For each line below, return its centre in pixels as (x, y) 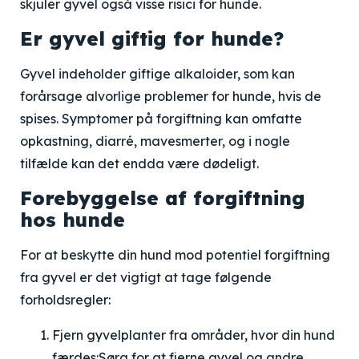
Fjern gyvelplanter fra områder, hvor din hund (194, 335)
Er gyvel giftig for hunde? (152, 38)
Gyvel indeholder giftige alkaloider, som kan (157, 74)
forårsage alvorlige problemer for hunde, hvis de (171, 96)
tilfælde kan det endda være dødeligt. (139, 163)
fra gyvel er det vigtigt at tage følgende (146, 277)
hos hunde (73, 220)
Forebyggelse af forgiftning (163, 198)
